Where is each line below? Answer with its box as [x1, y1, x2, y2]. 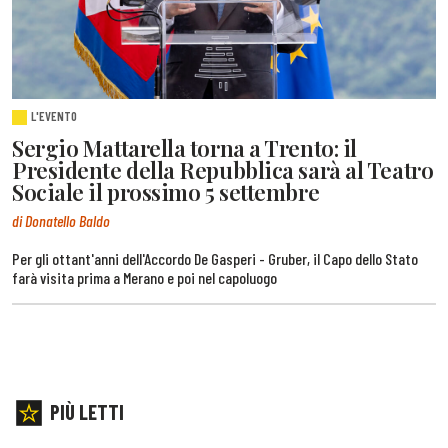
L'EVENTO [31, 107, 78, 124]
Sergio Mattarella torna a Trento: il [12, 132, 357, 163]
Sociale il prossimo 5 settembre [12, 176, 320, 207]
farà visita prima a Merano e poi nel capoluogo [12, 268, 277, 288]
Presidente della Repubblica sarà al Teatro [12, 154, 434, 185]
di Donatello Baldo [12, 211, 110, 231]
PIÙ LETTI [50, 399, 124, 425]
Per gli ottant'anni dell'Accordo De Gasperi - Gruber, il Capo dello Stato [12, 249, 418, 269]
